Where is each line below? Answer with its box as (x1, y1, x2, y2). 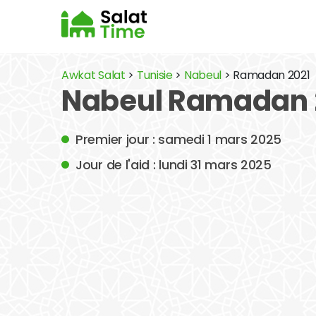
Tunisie (136, 67, 173, 83)
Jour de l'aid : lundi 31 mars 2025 (75, 156, 272, 174)
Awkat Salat (61, 67, 126, 83)
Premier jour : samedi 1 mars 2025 (75, 130, 282, 148)
